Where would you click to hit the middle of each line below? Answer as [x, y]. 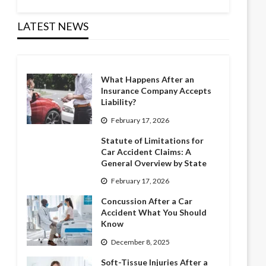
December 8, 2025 [141, 242]
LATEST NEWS [53, 26]
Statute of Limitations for [153, 140]
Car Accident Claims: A [146, 151]
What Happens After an [148, 80]
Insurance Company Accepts [156, 91]
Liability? [119, 102]
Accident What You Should [154, 213]
